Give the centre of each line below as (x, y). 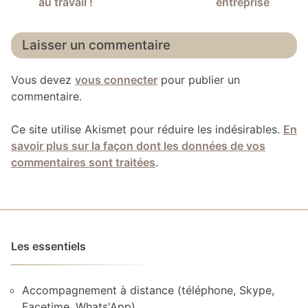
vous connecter (116, 79)
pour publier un (199, 79)
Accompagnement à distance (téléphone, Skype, (148, 290)
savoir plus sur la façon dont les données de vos (138, 145)
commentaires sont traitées (83, 162)
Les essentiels (48, 246)
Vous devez (43, 79)
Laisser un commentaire (96, 45)
